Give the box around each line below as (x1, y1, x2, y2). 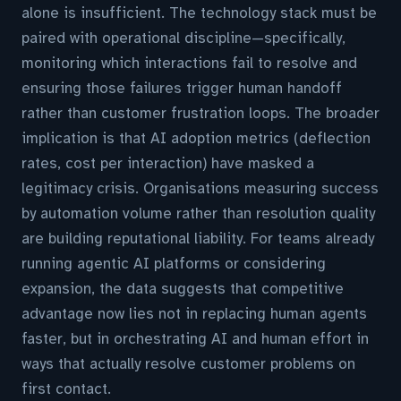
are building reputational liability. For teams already (21, 229, 374, 248)
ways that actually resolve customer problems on (21, 354, 355, 373)
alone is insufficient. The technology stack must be (21, 4, 377, 22)
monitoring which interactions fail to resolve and (21, 54, 357, 73)
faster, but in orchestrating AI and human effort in (21, 329, 369, 348)
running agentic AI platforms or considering (21, 254, 326, 273)
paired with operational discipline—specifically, (21, 29, 346, 47)
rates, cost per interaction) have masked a (21, 154, 314, 173)
